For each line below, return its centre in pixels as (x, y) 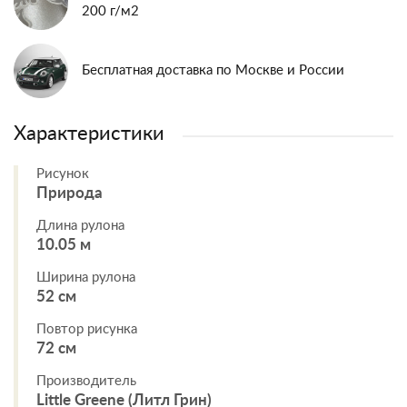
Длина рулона (80, 226)
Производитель (86, 381)
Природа (69, 193)
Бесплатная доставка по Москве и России (213, 70)
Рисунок (63, 174)
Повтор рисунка (87, 329)
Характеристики (89, 134)
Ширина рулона (86, 278)
